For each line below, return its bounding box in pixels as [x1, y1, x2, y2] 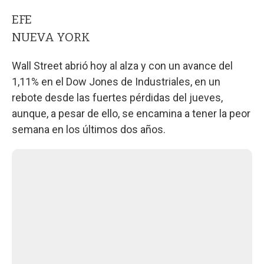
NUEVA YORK [12, 29, 90, 44]
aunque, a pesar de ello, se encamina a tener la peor [12, 107, 250, 120]
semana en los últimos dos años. [12, 123, 166, 136]
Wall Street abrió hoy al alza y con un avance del [12, 59, 233, 72]
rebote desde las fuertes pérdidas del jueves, [12, 91, 223, 104]
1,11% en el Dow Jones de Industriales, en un [12, 75, 220, 88]
